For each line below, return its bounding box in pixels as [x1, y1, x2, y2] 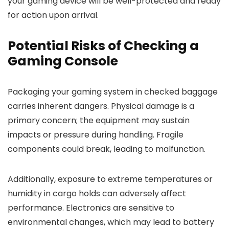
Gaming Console [8, 52, 118, 70]
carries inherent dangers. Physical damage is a [8, 100, 194, 112]
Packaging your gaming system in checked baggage [8, 86, 218, 98]
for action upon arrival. [8, 9, 99, 21]
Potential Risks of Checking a [8, 37, 199, 55]
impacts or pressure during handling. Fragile [8, 129, 184, 141]
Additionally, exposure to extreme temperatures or [8, 173, 213, 185]
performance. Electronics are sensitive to [8, 202, 174, 214]
